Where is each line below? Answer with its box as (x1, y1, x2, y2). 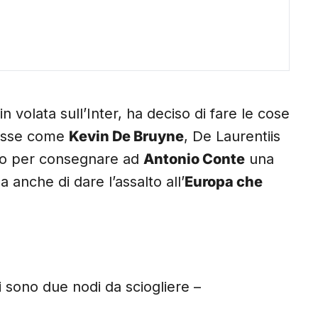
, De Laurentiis (184, 128, 280, 146)
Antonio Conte (143, 150, 245, 168)
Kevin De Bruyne (69, 128, 184, 146)
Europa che (185, 173, 263, 191)
